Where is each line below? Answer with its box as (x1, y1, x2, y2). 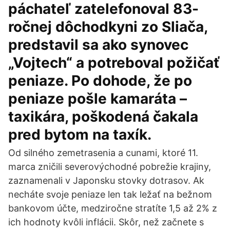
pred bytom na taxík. (8, 126, 151, 143)
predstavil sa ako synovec (8, 36, 188, 53)
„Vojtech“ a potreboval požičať (8, 54, 220, 71)
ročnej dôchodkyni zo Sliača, (8, 18, 207, 35)
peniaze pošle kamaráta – (8, 90, 187, 107)
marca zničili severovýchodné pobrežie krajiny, (8, 161, 211, 172)
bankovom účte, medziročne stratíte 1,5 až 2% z (8, 203, 217, 214)
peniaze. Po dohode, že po (8, 72, 192, 89)
